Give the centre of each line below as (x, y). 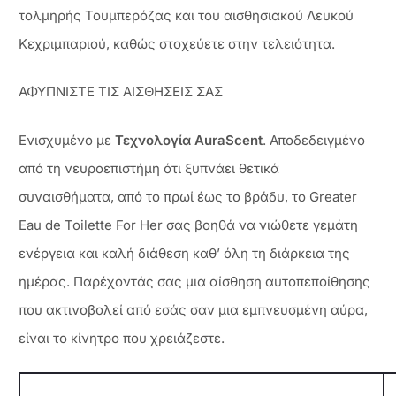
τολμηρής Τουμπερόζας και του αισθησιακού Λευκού (186, 15)
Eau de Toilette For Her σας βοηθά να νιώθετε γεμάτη (188, 225)
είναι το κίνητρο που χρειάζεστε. (122, 338)
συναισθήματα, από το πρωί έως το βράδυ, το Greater (188, 196)
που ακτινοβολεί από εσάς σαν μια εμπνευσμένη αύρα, (193, 309)
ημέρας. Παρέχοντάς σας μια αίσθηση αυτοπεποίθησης (194, 281)
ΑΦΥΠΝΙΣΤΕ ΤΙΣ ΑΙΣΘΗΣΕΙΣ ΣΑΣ (121, 92)
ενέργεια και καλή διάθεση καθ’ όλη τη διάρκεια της (184, 253)
